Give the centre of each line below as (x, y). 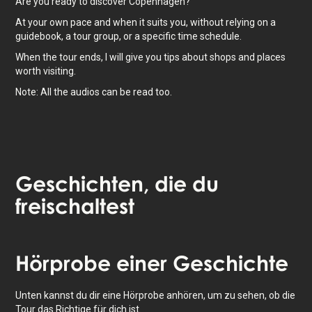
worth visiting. (46, 71)
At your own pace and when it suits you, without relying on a (146, 22)
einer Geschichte (200, 263)
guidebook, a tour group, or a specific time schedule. (129, 36)
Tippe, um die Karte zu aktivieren (115, 238)
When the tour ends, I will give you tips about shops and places (151, 57)
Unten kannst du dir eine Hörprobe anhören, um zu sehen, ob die (156, 295)
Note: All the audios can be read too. (94, 92)
